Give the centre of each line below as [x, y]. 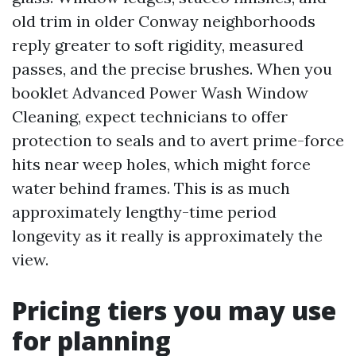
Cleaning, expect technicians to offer [150, 116]
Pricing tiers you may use [174, 310]
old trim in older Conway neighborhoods [164, 21]
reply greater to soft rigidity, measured [158, 45]
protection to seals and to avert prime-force [178, 140]
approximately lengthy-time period [144, 212]
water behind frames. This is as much [151, 188]
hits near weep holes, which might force [161, 164]
